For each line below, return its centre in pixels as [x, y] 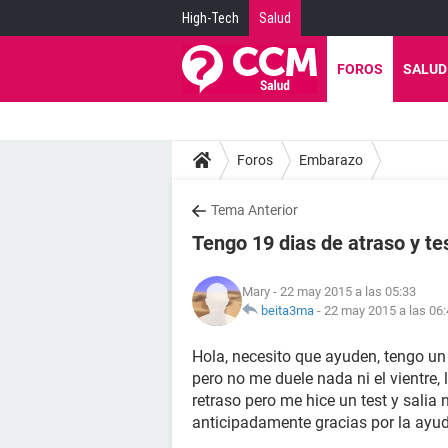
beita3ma [287, 310]
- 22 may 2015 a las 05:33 [343, 291]
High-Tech [210, 18]
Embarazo [331, 159]
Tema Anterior [254, 210]
